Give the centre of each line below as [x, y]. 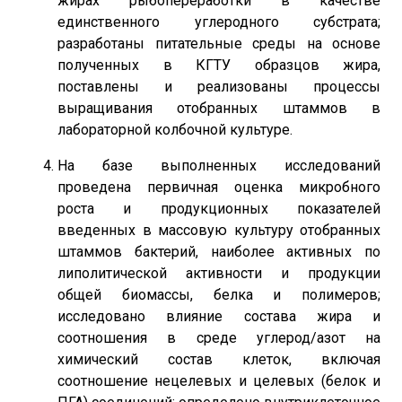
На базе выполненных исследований [219, 166]
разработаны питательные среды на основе [219, 44]
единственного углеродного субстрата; [219, 22]
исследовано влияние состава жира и [219, 316]
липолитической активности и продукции [219, 273]
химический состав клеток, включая [219, 359]
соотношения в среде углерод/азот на [219, 338]
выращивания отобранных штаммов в [219, 108]
